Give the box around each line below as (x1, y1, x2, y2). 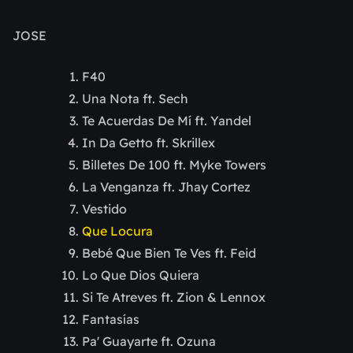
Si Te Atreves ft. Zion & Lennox (82, 289, 266, 306)
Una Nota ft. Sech (82, 91, 188, 107)
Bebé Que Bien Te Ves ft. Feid (82, 245, 256, 262)
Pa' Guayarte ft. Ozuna (82, 333, 216, 350)
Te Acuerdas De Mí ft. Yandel (82, 113, 251, 129)
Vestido (82, 201, 127, 217)
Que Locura (82, 223, 153, 240)
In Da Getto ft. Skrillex (82, 135, 215, 151)
